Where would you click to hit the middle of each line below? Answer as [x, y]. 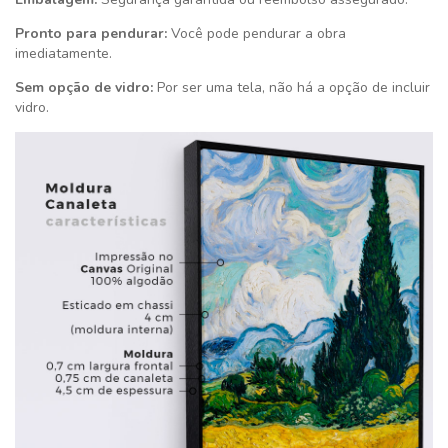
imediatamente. [63, 54]
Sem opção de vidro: [84, 88]
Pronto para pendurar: [93, 34]
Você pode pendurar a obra [258, 34]
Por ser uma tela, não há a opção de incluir [291, 88]
